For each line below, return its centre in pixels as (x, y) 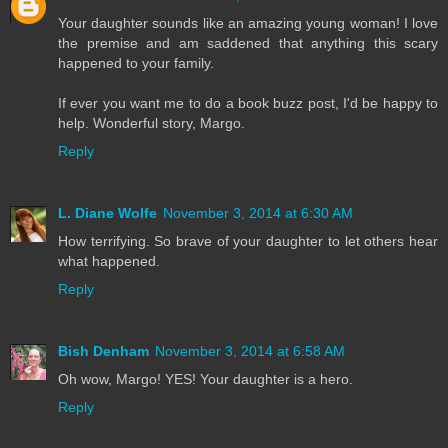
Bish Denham (103, 351)
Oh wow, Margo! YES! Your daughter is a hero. (205, 379)
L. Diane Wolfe (107, 213)
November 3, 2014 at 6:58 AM (250, 351)
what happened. (109, 261)
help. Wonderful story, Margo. (151, 123)
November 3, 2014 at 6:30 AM (258, 213)
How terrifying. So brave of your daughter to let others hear (248, 241)
